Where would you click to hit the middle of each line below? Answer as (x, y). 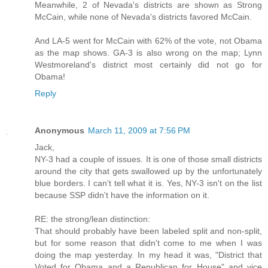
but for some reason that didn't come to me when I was (148, 243)
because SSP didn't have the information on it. (122, 195)
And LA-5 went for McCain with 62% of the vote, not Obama (148, 40)
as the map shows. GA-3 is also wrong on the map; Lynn (148, 52)
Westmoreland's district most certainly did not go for (148, 64)
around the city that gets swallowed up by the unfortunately (148, 171)
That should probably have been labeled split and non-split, (148, 231)
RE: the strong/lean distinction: (92, 219)
